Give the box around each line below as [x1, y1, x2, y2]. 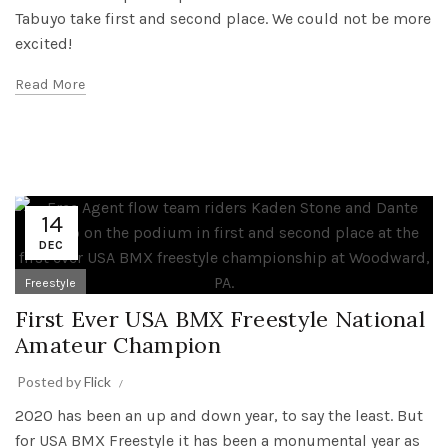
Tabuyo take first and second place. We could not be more [15, 9, 431, 28]
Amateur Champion [15, 331, 221, 359]
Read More [15, 76, 86, 93]
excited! [15, 34, 72, 53]
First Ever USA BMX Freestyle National [15, 305, 426, 333]
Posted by [17, 373, 84, 390]
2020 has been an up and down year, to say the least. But [15, 406, 423, 425]
